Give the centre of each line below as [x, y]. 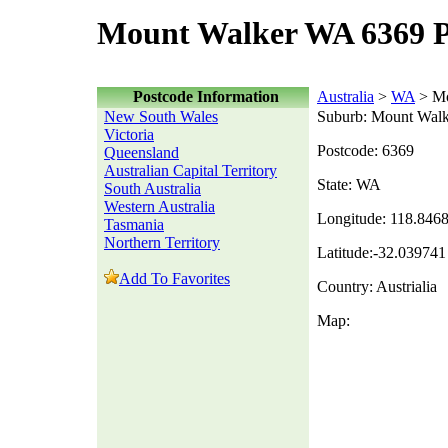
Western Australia [159, 206]
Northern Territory [162, 242]
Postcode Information [205, 96]
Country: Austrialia [377, 286]
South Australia [152, 188]
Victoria [129, 134]
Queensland [141, 152]
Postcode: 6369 [365, 150]
